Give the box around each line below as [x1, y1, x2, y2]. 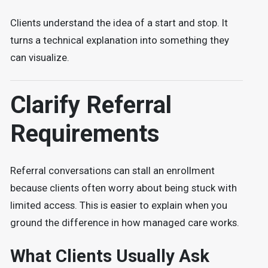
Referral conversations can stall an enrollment [10, 165, 215, 176]
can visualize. [10, 51, 69, 63]
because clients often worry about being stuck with [10, 182, 237, 194]
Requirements [10, 119, 160, 148]
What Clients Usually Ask [10, 246, 209, 267]
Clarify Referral [10, 90, 172, 119]
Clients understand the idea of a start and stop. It [10, 17, 228, 29]
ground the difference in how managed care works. [10, 217, 239, 229]
